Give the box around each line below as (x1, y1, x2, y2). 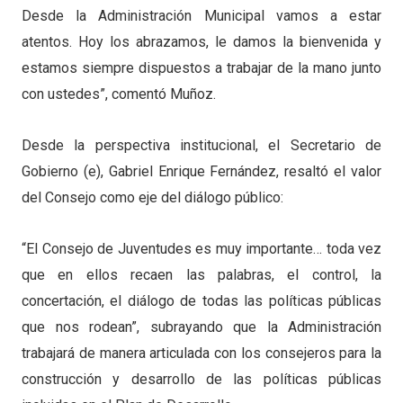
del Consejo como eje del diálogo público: (22, 188, 283, 206)
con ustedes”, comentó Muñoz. (22, 85, 216, 103)
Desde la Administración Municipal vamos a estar (22, 6, 381, 24)
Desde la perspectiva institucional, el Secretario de (22, 136, 381, 154)
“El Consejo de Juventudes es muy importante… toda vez (22, 239, 381, 257)
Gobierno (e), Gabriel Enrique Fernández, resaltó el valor (22, 162, 381, 180)
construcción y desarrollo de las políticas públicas (22, 370, 381, 388)
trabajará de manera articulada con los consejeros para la (22, 344, 381, 362)
